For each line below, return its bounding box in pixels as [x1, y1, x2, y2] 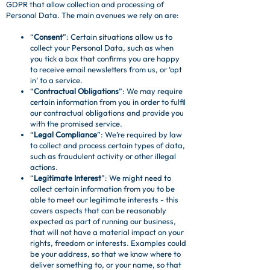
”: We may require [119, 86, 183, 96]
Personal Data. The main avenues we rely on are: [6, 10, 179, 20]
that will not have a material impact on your [30, 227, 184, 237]
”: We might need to [101, 173, 171, 183]
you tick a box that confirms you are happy [30, 54, 180, 63]
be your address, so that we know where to [30, 249, 181, 259]
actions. [30, 162, 58, 172]
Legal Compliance [34, 130, 97, 139]
